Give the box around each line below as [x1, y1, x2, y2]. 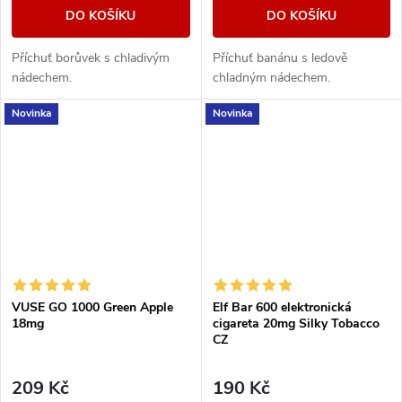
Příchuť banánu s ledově [212, 48, 347, 66]
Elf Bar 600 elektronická [212, 298, 352, 316]
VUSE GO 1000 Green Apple [12, 298, 173, 316]
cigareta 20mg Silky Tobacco [212, 314, 380, 332]
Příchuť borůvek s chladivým [12, 48, 170, 66]
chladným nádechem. [212, 68, 330, 86]
